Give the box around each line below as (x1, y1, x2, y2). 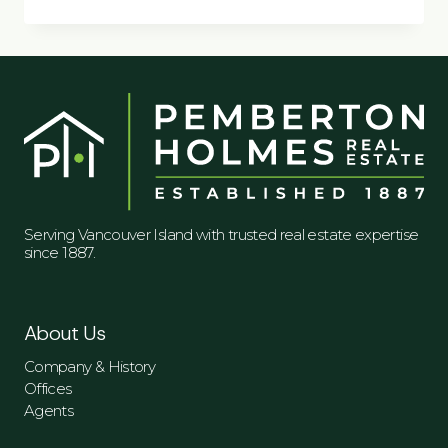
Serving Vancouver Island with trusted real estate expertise (24, 225, 419, 245)
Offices (24, 379, 72, 399)
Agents (24, 401, 74, 421)
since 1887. (24, 243, 95, 263)
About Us (24, 320, 106, 347)
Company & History (24, 357, 156, 377)
